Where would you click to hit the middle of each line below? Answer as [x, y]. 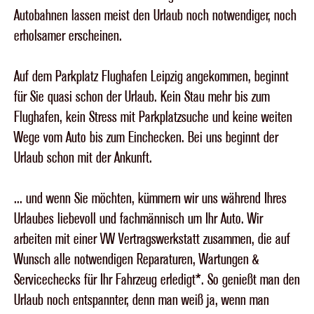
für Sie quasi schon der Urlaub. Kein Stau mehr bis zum [142, 97]
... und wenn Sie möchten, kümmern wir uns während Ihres [150, 198]
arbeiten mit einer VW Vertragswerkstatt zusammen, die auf [152, 239]
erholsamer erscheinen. [68, 36]
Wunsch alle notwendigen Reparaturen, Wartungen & [137, 259]
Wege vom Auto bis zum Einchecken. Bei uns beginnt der [146, 137]
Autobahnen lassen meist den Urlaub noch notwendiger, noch [155, 15]
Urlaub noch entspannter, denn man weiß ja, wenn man [142, 300]
